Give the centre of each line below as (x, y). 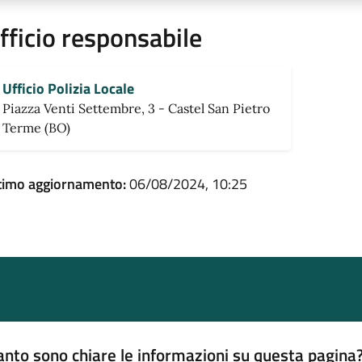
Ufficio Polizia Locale (68, 89)
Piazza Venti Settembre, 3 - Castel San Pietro (136, 109)
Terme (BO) (36, 128)
